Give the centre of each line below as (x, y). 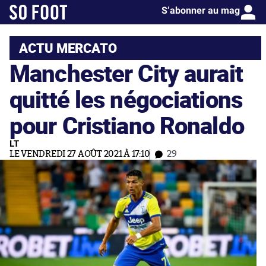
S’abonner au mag (201, 10)
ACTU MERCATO (68, 48)
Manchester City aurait (126, 73)
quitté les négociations (126, 99)
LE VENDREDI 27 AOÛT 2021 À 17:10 (80, 154)
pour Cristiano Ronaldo (127, 125)
